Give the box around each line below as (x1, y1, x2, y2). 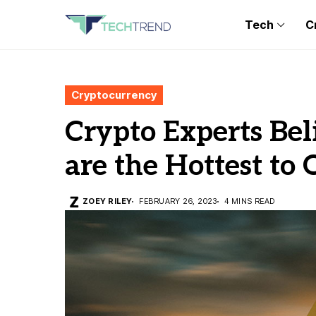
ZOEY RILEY (83, 196, 133, 206)
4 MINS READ (224, 196, 275, 206)
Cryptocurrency (71, 88, 157, 102)
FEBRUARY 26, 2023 (139, 196, 217, 206)
